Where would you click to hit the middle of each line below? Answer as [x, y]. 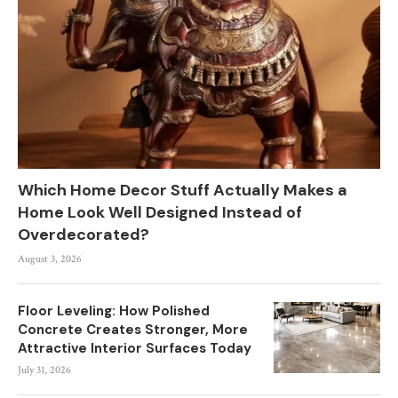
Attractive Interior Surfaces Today [135, 348]
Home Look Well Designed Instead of [160, 212]
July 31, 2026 [44, 370]
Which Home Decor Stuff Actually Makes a [183, 190]
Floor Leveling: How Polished [114, 311]
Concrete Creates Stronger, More [133, 330]
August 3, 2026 [50, 259]
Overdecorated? [84, 235]
